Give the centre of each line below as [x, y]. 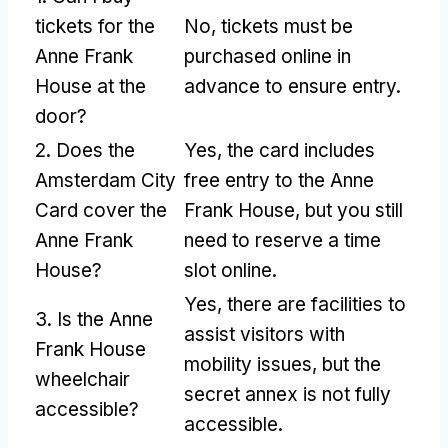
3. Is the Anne [94, 319]
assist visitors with [264, 334]
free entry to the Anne [279, 180]
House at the [90, 86]
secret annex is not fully [287, 394]
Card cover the [101, 210]
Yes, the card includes [279, 150]
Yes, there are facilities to [295, 304]
